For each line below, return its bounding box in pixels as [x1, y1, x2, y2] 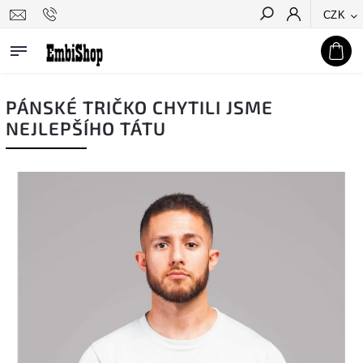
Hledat [306, 36, 345, 49]
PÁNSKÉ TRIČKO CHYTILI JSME [6, 96, 273, 118]
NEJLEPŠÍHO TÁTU [6, 117, 166, 139]
